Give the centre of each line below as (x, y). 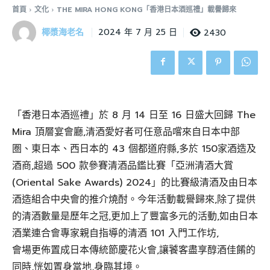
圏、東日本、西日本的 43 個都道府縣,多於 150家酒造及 (134, 149)
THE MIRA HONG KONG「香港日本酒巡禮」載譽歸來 (146, 10)
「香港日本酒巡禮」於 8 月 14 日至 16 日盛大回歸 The (134, 115)
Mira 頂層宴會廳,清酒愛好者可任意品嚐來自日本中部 (126, 132)
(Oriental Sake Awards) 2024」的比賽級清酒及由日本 (135, 183)
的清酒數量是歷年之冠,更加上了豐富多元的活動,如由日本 (135, 217)
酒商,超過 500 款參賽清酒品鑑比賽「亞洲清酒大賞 (123, 166)
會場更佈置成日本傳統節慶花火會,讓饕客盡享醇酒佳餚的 (134, 250)
